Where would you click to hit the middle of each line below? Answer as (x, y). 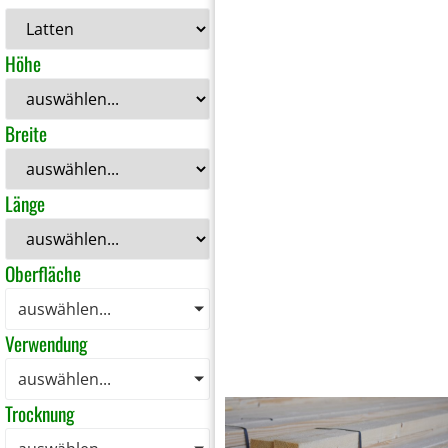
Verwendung (46, 344)
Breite (26, 134)
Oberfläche (43, 274)
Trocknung (39, 414)
